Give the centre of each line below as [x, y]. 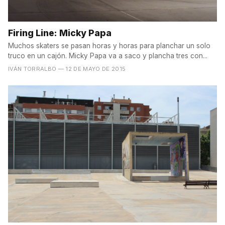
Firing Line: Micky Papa [60, 33]
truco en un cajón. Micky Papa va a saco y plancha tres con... [108, 55]
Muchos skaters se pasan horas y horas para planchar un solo [109, 45]
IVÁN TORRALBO [32, 69]
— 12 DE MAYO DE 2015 [92, 69]
